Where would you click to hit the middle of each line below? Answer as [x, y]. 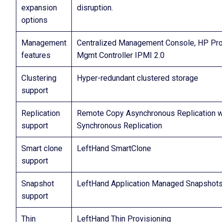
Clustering [39, 78]
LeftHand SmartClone [114, 148]
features [36, 55]
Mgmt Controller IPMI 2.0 [121, 55]
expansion [39, 8]
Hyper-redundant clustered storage [138, 78]
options [34, 20]
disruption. [95, 8]
